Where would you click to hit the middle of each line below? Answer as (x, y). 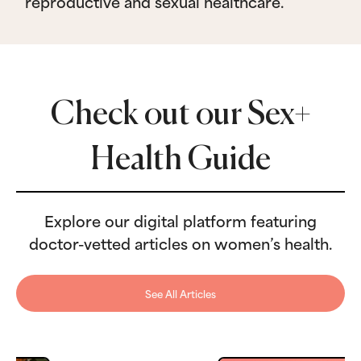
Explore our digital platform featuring (180, 220)
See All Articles (180, 294)
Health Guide (180, 161)
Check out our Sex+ (180, 116)
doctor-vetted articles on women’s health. (180, 243)
